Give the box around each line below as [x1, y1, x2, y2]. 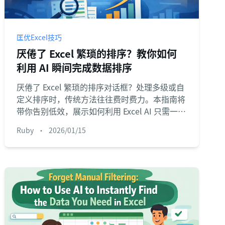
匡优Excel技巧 [17, 32, 62, 42]
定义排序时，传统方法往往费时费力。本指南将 [17, 93, 186, 105]
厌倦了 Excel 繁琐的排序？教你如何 [17, 46, 177, 61]
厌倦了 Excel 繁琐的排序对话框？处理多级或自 [17, 81, 185, 93]
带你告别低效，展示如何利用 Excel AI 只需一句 [17, 105, 186, 117]
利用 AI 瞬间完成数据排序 [17, 60, 133, 75]
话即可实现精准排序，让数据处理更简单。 [17, 117, 170, 129]
